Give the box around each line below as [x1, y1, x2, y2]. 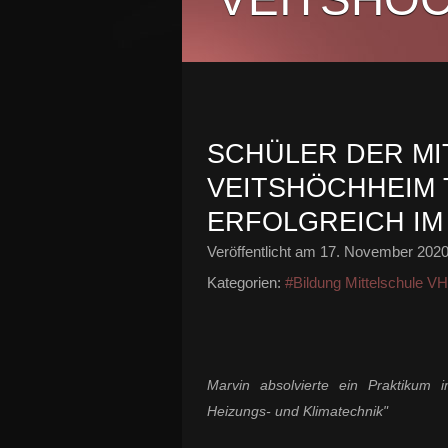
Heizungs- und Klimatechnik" [207, 403, 388, 419]
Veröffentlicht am [207, 243, 320, 260]
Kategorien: [207, 274, 281, 291]
